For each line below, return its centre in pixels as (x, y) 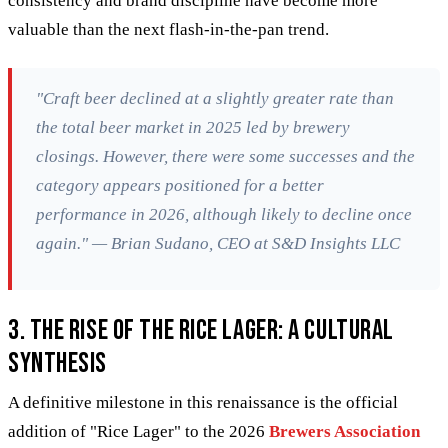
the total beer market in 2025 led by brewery (193, 127)
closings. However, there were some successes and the (225, 156)
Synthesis (58, 363)
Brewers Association (344, 431)
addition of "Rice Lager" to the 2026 (138, 431)
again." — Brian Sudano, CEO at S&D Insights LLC (218, 243)
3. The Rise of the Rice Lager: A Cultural (201, 330)
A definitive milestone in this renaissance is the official (203, 402)
